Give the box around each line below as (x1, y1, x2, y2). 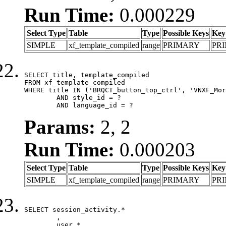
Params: (24, 116, 95, 138)
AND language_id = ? (56, 101, 133, 109)
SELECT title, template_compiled (24, 71, 149, 79)
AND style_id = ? (24, 93, 56, 101)
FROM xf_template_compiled (24, 78, 125, 86)
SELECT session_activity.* (24, 205, 125, 213)
